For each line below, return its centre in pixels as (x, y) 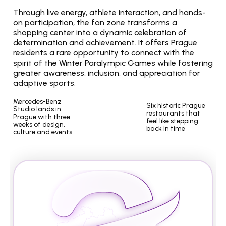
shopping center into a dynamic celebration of (100, 33)
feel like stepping (172, 120)
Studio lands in (37, 109)
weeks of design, (39, 124)
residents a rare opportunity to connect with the (104, 53)
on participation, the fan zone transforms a (95, 22)
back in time (166, 128)
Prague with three (42, 117)
